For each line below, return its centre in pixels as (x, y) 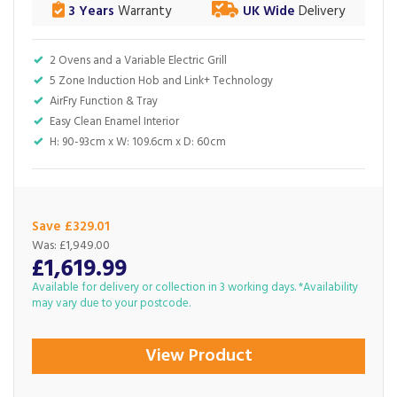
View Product (198, 356)
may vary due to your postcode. (111, 304)
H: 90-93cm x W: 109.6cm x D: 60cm (138, 142)
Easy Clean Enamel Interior (114, 122)
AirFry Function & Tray (104, 101)
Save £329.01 (71, 227)
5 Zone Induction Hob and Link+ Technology (161, 81)
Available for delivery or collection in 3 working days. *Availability (195, 288)
